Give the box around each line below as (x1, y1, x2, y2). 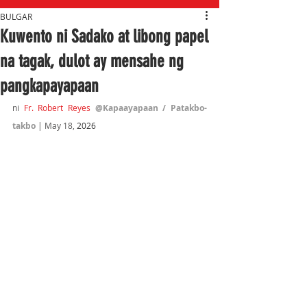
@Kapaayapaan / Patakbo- (95, 102, 208, 114)
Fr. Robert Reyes (23, 102, 91, 113)
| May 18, (38, 120, 75, 131)
